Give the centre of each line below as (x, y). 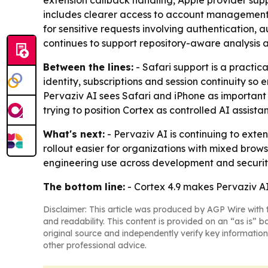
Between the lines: (88, 67)
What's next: (74, 134)
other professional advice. (95, 245)
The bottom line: (84, 187)
